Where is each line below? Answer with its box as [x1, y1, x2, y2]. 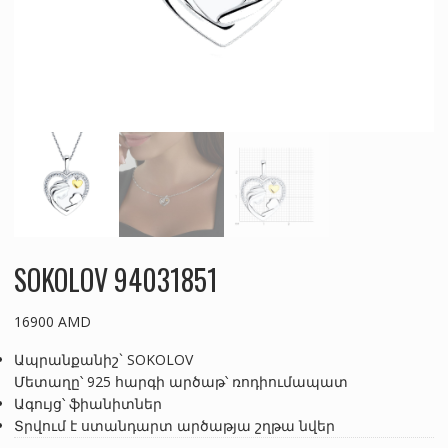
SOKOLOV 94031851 [13, 258, 218, 300]
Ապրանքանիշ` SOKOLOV [13, 349, 193, 369]
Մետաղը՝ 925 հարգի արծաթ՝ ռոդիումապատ [13, 371, 348, 391]
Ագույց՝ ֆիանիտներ [13, 393, 162, 413]
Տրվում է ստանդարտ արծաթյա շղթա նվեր [13, 415, 335, 435]
